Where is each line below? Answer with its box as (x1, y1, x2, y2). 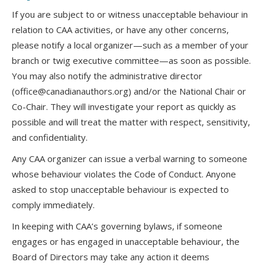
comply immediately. (12, 199, 95, 211)
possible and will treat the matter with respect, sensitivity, (12, 116, 250, 128)
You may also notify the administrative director (12, 70, 202, 82)
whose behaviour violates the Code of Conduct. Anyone (12, 168, 236, 180)
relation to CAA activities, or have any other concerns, (12, 24, 229, 35)
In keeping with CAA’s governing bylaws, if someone (12, 220, 222, 232)
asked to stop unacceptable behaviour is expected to (12, 183, 229, 195)
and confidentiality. (12, 131, 88, 143)
